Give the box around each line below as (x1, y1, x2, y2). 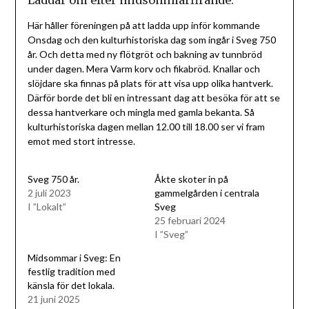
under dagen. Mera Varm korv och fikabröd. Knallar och (27, 63, 260, 75)
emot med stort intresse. (27, 135, 135, 148)
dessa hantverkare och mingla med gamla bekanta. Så (27, 106, 255, 119)
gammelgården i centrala (154, 187, 259, 199)
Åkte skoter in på (154, 173, 228, 186)
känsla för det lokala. (27, 279, 114, 292)
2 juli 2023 (27, 187, 71, 199)
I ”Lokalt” (27, 201, 66, 213)
